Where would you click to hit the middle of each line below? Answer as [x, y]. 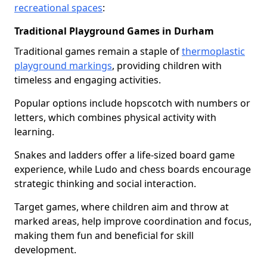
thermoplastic [213, 51]
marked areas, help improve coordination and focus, [133, 221]
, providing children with [167, 66]
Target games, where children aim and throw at [122, 207]
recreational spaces [58, 8]
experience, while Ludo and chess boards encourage [133, 169]
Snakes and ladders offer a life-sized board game [125, 155]
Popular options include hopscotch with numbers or [132, 103]
